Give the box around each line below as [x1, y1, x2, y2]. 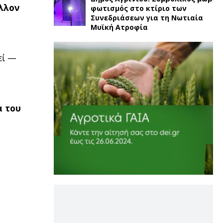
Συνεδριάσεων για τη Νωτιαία [90, 13, 203, 22]
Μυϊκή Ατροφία [90, 22, 148, 32]
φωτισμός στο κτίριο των [90, 3, 187, 13]
